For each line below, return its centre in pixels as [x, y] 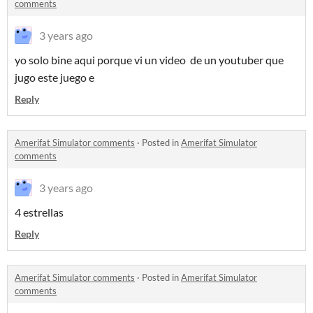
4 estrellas [39, 212]
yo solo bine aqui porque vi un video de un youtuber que [149, 60]
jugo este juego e [56, 77]
